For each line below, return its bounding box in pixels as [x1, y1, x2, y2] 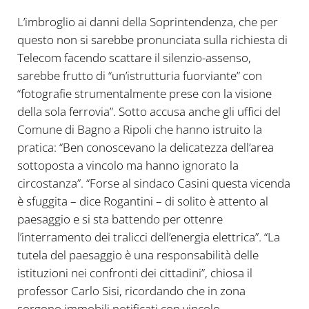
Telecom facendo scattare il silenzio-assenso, [17, 49, 251, 66]
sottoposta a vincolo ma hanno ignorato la [17, 157, 239, 173]
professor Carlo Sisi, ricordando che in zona [17, 282, 246, 299]
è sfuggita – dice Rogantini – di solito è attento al [17, 192, 268, 209]
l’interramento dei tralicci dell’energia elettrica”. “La [17, 228, 280, 245]
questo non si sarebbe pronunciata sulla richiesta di [17, 31, 288, 48]
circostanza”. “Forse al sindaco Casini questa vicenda [17, 175, 290, 191]
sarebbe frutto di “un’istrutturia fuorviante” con [17, 67, 262, 83]
